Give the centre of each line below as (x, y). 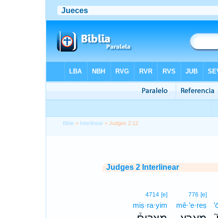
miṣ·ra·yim (150, 205)
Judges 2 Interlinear (142, 167)
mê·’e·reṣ (192, 205)
